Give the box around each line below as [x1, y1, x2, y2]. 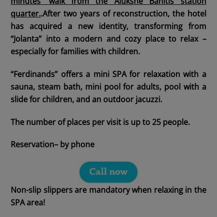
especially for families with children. [11, 46, 140, 57]
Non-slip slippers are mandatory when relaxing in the [11, 184, 206, 195]
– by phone [54, 139, 95, 150]
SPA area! [11, 197, 46, 208]
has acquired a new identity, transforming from [11, 20, 206, 31]
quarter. [11, 8, 41, 19]
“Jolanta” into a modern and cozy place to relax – [11, 33, 206, 44]
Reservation [11, 139, 55, 150]
